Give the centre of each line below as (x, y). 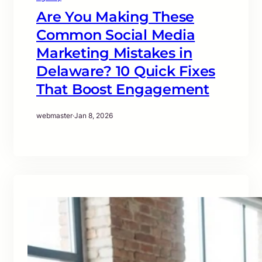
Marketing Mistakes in (114, 53)
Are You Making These (115, 17)
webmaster (54, 116)
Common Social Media (116, 35)
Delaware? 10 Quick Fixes (126, 71)
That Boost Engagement (123, 89)
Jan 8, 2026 (94, 116)
